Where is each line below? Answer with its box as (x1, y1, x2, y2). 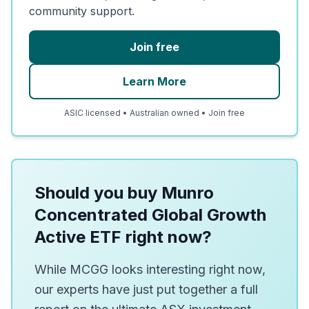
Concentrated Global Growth (34, 205, 266, 225)
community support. (29, 4, 134, 18)
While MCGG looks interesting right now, (34, 262, 266, 277)
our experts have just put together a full (34, 282, 258, 297)
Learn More (123, 74, 186, 88)
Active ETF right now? (34, 227, 212, 247)
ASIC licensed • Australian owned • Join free (64, 108, 245, 118)
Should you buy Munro (34, 183, 214, 203)
